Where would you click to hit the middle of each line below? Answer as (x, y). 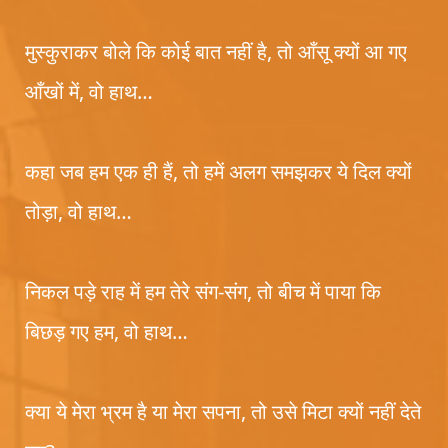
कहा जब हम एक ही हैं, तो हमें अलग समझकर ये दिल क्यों (218, 171)
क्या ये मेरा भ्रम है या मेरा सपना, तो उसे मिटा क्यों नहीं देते (223, 411)
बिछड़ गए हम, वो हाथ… (106, 331)
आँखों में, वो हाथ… (89, 91)
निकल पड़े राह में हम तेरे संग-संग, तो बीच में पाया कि (203, 291)
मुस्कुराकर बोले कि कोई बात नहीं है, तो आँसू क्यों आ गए (216, 51)
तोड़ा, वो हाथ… (78, 211)
